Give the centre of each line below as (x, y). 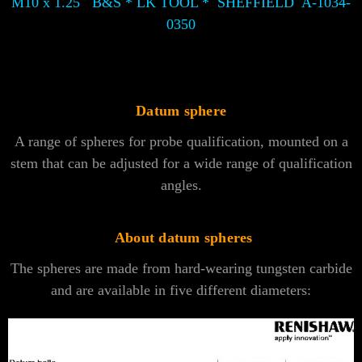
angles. (181, 185)
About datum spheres (183, 237)
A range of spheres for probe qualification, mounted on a (181, 141)
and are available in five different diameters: (181, 290)
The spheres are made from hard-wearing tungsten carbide (181, 268)
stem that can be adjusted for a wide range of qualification (181, 163)
